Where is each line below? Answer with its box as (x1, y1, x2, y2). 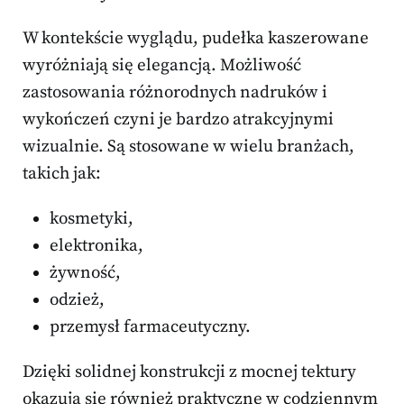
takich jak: (23, 163, 101, 185)
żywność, (50, 262, 121, 284)
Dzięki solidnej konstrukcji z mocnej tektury (23, 362, 356, 383)
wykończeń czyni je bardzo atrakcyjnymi (23, 109, 334, 131)
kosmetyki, (50, 208, 133, 230)
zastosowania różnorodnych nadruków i (23, 82, 327, 104)
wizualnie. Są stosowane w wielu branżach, (23, 136, 354, 158)
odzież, (50, 289, 105, 311)
